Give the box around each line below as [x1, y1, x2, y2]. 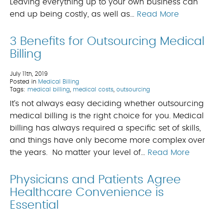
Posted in [10, 79, 38, 85]
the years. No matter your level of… [10, 149, 148, 157]
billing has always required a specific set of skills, [10, 124, 201, 132]
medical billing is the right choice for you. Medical [10, 112, 204, 120]
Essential [10, 199, 59, 212]
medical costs [73, 87, 113, 93]
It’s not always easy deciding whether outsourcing [10, 100, 204, 108]
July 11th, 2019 [10, 71, 48, 77]
